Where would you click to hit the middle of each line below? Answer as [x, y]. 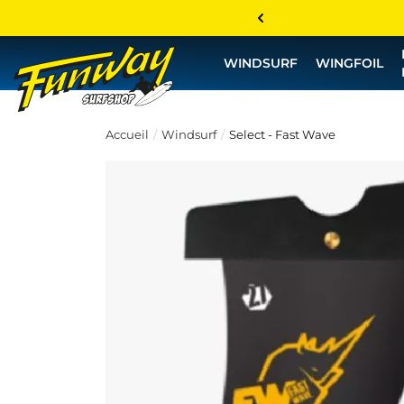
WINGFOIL [349, 63]
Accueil [127, 134]
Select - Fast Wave [282, 134]
